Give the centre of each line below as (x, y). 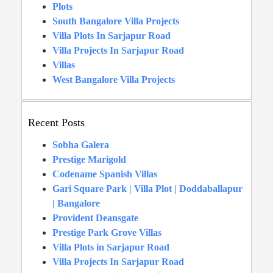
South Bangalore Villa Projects (116, 21)
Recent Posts (56, 122)
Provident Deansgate (95, 218)
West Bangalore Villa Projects (114, 79)
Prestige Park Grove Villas (107, 232)
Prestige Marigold (89, 159)
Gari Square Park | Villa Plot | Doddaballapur (147, 188)
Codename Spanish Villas (105, 174)
